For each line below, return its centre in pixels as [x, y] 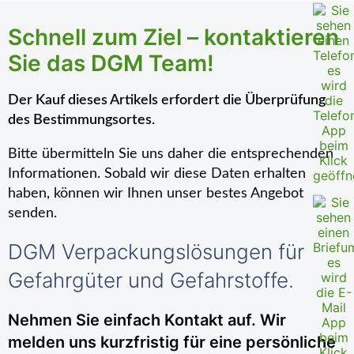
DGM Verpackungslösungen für [156, 252]
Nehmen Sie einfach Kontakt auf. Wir [147, 320]
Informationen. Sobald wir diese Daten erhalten [157, 174]
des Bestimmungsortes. [81, 120]
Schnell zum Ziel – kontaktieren [173, 37]
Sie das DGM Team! [111, 63]
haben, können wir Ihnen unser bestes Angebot [156, 194]
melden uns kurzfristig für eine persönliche [172, 342]
